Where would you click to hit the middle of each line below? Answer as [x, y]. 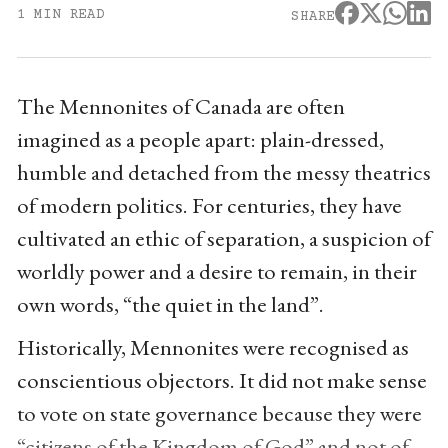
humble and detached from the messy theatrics [223, 171]
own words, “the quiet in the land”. [170, 303]
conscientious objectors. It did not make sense [221, 379]
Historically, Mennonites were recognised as [212, 346]
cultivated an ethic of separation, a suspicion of [223, 237]
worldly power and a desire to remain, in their [216, 270]
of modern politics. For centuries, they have [209, 204]
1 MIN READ [60, 14]
